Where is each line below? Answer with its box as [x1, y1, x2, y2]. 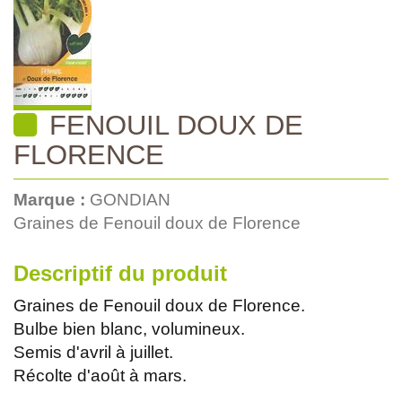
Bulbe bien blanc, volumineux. [13, 319, 245, 338]
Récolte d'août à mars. [13, 365, 187, 385]
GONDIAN [90, 189, 170, 209]
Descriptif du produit [13, 260, 227, 285]
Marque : [13, 189, 90, 209]
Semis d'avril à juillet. [13, 342, 173, 362]
